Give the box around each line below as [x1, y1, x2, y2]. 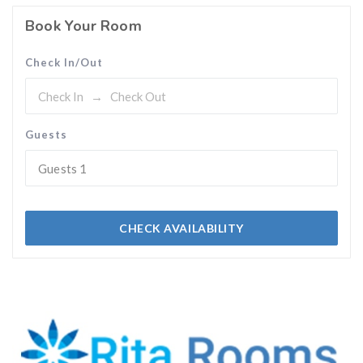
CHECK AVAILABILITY [118, 221, 245, 235]
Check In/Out [25, 56, 103, 69]
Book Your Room [25, 16, 142, 36]
